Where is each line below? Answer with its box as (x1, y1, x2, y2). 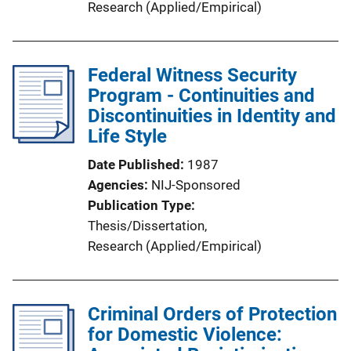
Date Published (88, 156, 180, 172)
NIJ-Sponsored (151, 176, 241, 193)
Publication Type (88, 197, 191, 213)
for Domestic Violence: (88, 323, 282, 346)
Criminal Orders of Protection (88, 302, 337, 325)
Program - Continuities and (88, 84, 315, 107)
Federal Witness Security (88, 63, 297, 86)
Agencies (88, 176, 144, 193)
